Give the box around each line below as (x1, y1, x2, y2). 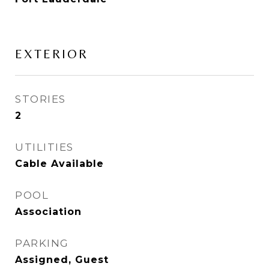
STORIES (15, 93, 66, 106)
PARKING (15, 237, 69, 250)
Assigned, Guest (15, 254, 109, 266)
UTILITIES (15, 141, 74, 154)
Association (15, 206, 82, 218)
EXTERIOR (15, 47, 88, 62)
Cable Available (15, 158, 104, 170)
